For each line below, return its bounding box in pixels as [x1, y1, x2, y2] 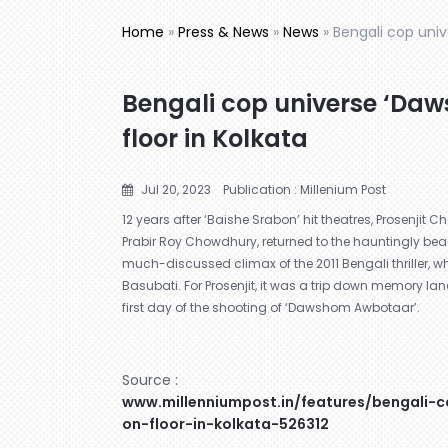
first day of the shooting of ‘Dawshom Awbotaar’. [122, 298, 420, 316]
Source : [122, 369, 178, 390]
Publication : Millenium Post [223, 180, 386, 198]
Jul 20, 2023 [138, 180, 211, 198]
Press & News [178, 21, 269, 42]
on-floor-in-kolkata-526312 [122, 413, 329, 434]
